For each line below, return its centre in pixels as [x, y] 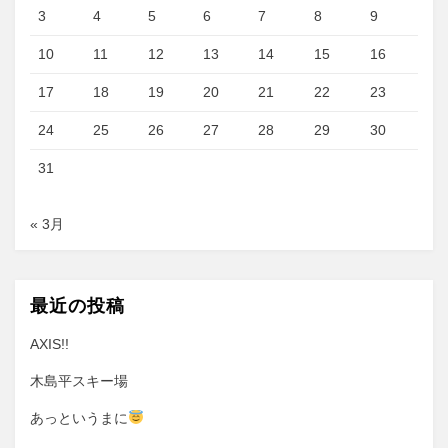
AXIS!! [49, 343]
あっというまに [79, 417]
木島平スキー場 [79, 380]
